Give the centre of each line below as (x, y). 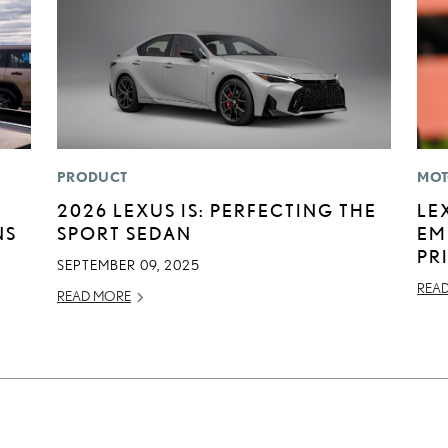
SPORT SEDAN (125, 233)
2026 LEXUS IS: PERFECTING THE (217, 210)
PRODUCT (92, 177)
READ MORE (94, 296)
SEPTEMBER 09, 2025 (129, 265)
